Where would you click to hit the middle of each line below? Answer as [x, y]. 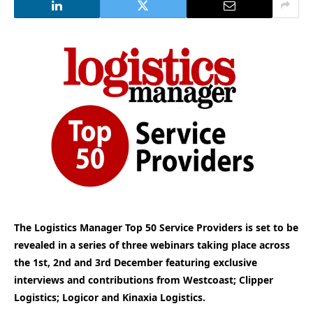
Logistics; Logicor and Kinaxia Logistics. [110, 297]
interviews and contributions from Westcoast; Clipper [144, 279]
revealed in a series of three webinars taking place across [152, 245]
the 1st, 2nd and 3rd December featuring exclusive [136, 262]
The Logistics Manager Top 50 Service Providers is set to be [156, 227]
